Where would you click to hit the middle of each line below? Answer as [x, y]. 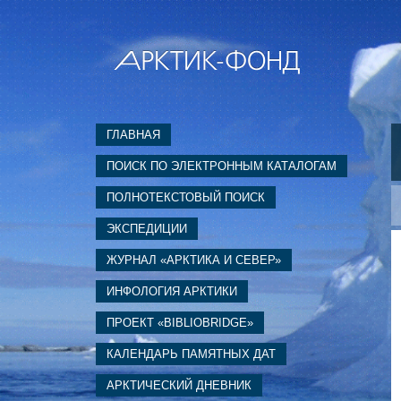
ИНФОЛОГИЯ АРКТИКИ [172, 291]
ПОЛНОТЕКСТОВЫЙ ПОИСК [186, 197]
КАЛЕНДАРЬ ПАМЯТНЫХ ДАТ [191, 354]
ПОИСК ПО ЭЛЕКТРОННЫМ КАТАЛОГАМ [222, 166]
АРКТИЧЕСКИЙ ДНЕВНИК [179, 385]
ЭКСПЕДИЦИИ [147, 229]
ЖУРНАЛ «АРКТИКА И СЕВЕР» [194, 260]
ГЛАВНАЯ [133, 135]
